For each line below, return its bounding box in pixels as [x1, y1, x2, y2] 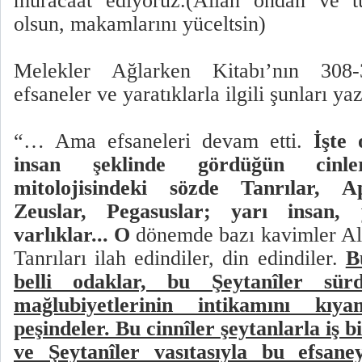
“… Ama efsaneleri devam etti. [14, 129, 314, 154]
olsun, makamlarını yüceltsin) [14, 12, 266, 36]
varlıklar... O [14, 223, 131, 247]
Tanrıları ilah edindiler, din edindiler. [14, 246, 346, 271]
